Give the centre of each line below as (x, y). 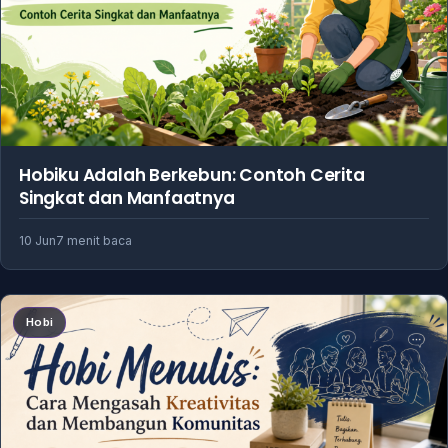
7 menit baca (94, 240)
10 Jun (37, 240)
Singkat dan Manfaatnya (127, 197)
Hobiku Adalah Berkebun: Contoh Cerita (192, 174)
